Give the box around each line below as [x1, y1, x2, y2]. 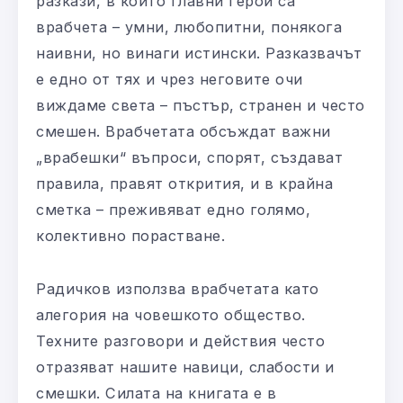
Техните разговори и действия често [36, 331, 325, 350]
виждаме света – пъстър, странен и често [36, 95, 365, 114]
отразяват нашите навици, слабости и [36, 357, 335, 376]
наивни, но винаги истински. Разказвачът [36, 43, 363, 62]
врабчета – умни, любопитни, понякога [36, 17, 342, 36]
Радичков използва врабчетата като [36, 279, 319, 298]
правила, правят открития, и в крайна [36, 174, 333, 193]
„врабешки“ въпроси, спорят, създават [36, 148, 343, 166]
